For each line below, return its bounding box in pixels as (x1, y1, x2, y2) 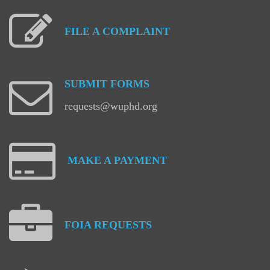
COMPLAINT (102, 25, 170, 37)
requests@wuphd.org (64, 100, 157, 112)
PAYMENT (114, 154, 167, 166)
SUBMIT (64, 78, 107, 90)
